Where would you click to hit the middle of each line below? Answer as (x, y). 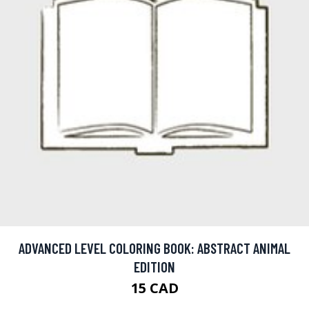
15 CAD (154, 288)
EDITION (154, 266)
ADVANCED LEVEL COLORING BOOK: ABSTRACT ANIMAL (154, 248)
